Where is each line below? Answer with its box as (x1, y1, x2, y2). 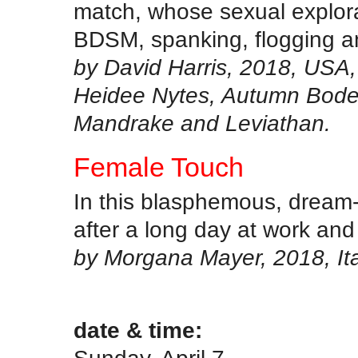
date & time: (74, 317, 202, 344)
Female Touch (74, 152, 244, 183)
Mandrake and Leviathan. (74, 109, 331, 136)
